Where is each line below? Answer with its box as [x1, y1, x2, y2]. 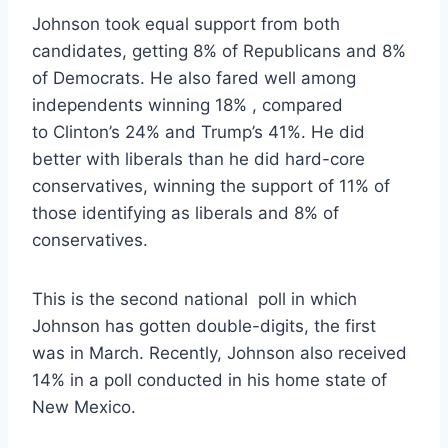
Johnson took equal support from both [32, 13, 340, 34]
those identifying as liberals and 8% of [32, 202, 339, 223]
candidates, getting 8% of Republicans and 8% [32, 40, 406, 61]
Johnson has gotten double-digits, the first [32, 315, 376, 336]
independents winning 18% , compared [32, 94, 343, 115]
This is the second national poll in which [32, 288, 357, 309]
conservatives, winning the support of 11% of [32, 175, 390, 196]
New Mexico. [32, 396, 136, 417]
